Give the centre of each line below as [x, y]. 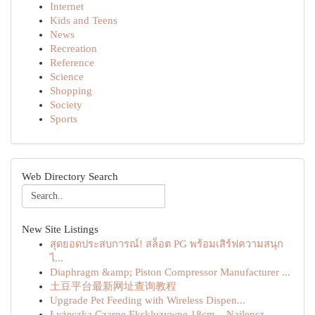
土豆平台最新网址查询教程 [113, 286]
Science [67, 77]
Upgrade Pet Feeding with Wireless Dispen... [148, 300]
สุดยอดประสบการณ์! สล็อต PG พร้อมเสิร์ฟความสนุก [167, 244]
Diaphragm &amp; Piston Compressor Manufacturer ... [170, 272]
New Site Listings [60, 229]
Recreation [73, 49]
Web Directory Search [70, 176]
